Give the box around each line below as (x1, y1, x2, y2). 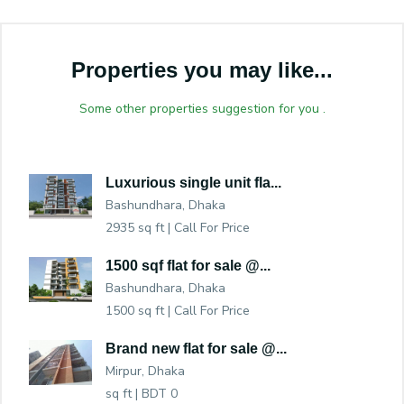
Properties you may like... (71, 58, 333, 83)
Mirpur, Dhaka (106, 363, 185, 381)
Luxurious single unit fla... (106, 175, 281, 191)
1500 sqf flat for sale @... (106, 258, 271, 274)
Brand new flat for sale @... (106, 341, 287, 357)
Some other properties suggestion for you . (78, 100, 326, 118)
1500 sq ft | (106, 302, 174, 320)
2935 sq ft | (106, 219, 174, 237)
